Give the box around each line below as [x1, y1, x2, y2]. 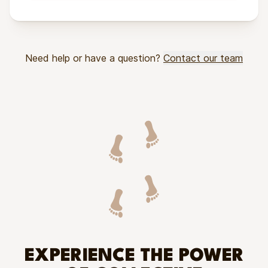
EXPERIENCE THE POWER [24, 248, 244, 266]
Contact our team [163, 52, 243, 64]
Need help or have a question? [25, 52, 163, 64]
